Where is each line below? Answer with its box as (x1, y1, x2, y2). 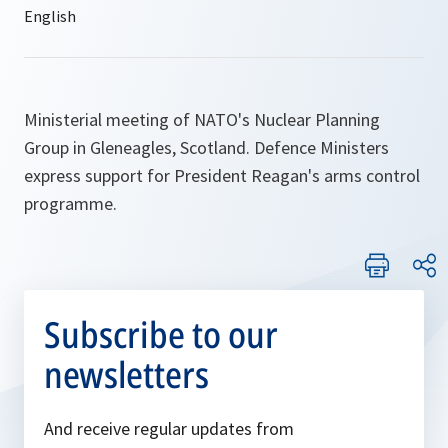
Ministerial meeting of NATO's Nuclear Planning (24, 108, 380, 131)
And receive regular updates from (44, 417, 294, 440)
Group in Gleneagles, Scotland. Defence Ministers (24, 136, 389, 159)
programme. (24, 192, 117, 215)
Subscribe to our (44, 310, 278, 359)
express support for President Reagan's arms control (24, 164, 420, 187)
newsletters (44, 350, 209, 399)
